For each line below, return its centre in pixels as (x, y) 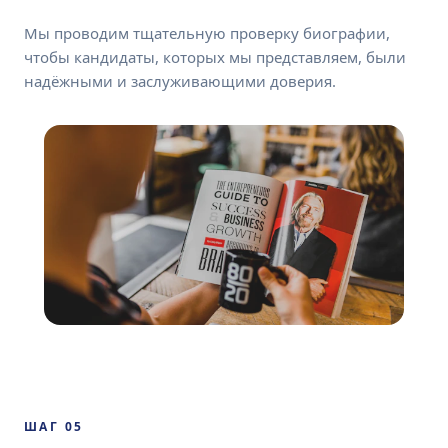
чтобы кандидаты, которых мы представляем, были (215, 56)
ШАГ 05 (54, 426)
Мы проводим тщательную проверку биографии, (207, 32)
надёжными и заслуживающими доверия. (180, 80)
